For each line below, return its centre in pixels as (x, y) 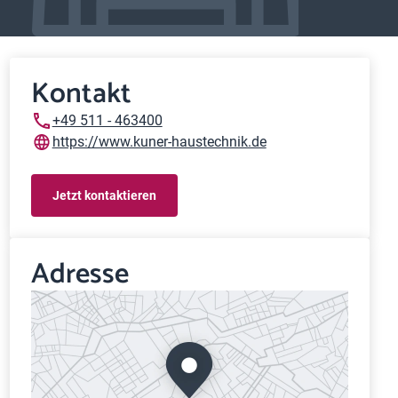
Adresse (80, 275)
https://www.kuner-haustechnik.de (159, 142)
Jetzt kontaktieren (104, 195)
